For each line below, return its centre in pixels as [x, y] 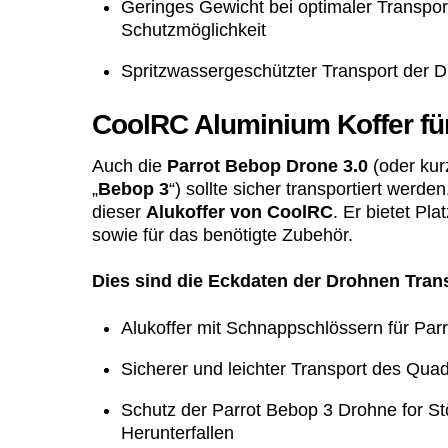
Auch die [129, 165]
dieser [119, 211]
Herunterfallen [177, 432]
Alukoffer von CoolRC [239, 211]
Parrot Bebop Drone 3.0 [267, 165]
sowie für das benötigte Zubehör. [222, 234]
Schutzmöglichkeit [193, 29]
